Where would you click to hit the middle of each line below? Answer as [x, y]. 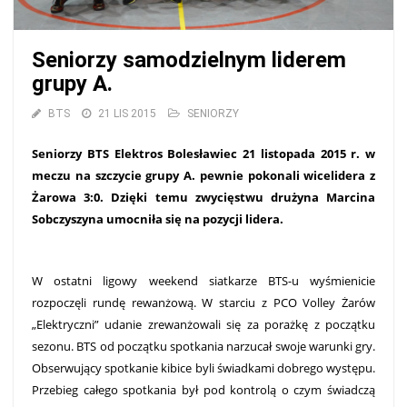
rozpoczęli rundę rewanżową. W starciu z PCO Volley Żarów [203, 303]
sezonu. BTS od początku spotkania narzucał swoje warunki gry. [203, 347]
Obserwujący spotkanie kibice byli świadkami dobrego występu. [203, 368]
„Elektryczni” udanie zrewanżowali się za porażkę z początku [203, 325]
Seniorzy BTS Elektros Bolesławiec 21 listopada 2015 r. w [203, 154]
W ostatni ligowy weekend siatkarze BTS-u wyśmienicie [203, 281]
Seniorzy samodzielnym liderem [189, 60]
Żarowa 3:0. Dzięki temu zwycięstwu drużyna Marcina [203, 198]
